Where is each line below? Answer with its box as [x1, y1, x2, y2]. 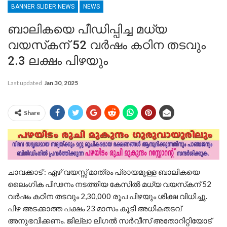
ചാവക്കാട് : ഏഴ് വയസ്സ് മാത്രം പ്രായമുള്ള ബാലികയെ [8, 167, 200, 176]
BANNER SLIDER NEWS [11, 3, 74, 11]
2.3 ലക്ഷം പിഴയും [8, 54, 108, 68]
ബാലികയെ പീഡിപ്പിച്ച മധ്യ [8, 22, 167, 37]
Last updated [8, 79, 43, 87]
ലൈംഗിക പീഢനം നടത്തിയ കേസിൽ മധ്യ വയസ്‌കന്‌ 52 [8, 179, 211, 188]
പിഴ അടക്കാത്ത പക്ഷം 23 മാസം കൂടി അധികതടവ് [8, 203, 181, 213]
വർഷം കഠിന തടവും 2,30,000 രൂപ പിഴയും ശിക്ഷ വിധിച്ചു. [8, 191, 207, 201]
